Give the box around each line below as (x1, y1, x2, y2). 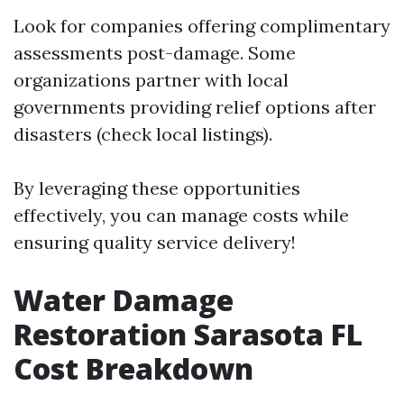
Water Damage (14, 280, 234, 319)
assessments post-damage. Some (14, 41, 296, 64)
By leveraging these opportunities (14, 176, 300, 199)
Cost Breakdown (14, 348, 253, 388)
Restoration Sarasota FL (14, 314, 363, 353)
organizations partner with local (14, 68, 289, 91)
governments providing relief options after (14, 95, 376, 118)
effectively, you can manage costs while (14, 203, 349, 226)
